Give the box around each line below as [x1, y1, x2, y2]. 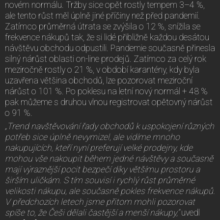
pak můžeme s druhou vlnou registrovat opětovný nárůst [5, 97, 213, 107]
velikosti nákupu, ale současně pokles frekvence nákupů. [5, 186, 215, 196]
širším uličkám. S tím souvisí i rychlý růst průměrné [5, 175, 195, 185]
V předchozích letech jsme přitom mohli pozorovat [5, 196, 195, 207]
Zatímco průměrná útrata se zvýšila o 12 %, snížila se [5, 21, 200, 31]
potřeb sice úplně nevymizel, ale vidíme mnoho [5, 132, 180, 142]
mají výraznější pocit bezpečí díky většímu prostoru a [5, 164, 200, 174]
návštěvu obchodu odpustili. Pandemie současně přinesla [5, 43, 215, 53]
